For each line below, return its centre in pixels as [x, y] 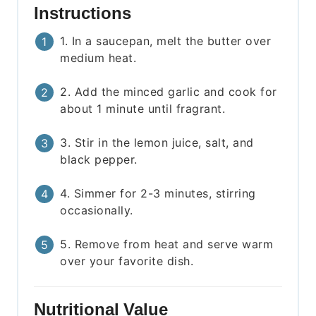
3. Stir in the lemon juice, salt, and [157, 143]
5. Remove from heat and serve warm [167, 244]
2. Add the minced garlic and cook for [169, 92]
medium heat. [98, 58]
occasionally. [97, 211]
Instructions [85, 13]
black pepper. [99, 160]
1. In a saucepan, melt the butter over [166, 41]
